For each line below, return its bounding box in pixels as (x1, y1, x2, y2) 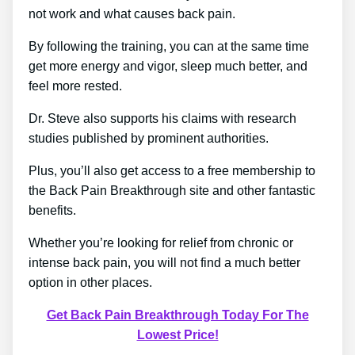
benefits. (29, 204, 76, 217)
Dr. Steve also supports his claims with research (29, 112, 296, 125)
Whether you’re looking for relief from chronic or (29, 236, 293, 250)
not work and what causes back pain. (29, 7, 235, 21)
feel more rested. (29, 79, 122, 93)
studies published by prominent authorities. (29, 132, 269, 145)
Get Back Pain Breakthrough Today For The (46, 308, 309, 322)
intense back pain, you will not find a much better (29, 256, 300, 269)
